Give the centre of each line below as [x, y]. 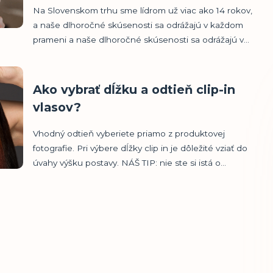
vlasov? [57, 107]
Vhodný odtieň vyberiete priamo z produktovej [129, 133]
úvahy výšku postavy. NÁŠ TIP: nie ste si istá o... [130, 162]
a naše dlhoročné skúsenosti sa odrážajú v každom [138, 25]
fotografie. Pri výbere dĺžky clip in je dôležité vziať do [140, 148]
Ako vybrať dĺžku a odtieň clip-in [134, 89]
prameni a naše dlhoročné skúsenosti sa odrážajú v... [141, 39]
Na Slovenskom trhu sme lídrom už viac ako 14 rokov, [143, 10]
